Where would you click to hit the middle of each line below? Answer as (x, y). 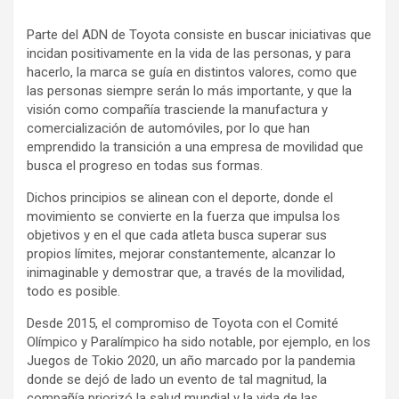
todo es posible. (75, 291)
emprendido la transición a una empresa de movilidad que (195, 147)
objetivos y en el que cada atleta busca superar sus (177, 235)
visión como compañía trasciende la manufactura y (177, 110)
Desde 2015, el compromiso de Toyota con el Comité (183, 323)
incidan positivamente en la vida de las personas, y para (189, 53)
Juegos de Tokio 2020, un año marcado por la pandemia (191, 361)
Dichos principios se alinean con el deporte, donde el (180, 198)
